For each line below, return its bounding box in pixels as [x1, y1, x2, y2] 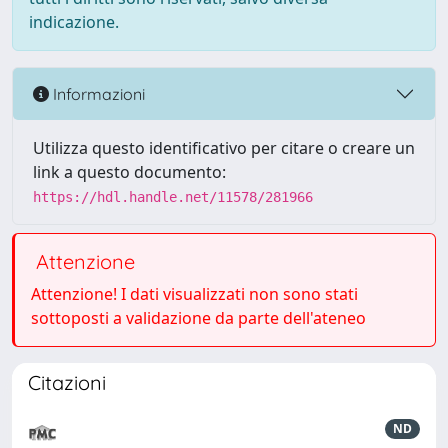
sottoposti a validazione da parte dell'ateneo [31, 307, 366, 329]
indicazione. [29, 11, 119, 33]
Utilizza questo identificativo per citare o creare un [33, 137, 415, 159]
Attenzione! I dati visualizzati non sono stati [31, 283, 358, 305]
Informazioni [49, 83, 145, 104]
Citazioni [28, 370, 106, 395]
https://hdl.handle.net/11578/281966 [33, 189, 313, 205]
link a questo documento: [33, 161, 226, 183]
